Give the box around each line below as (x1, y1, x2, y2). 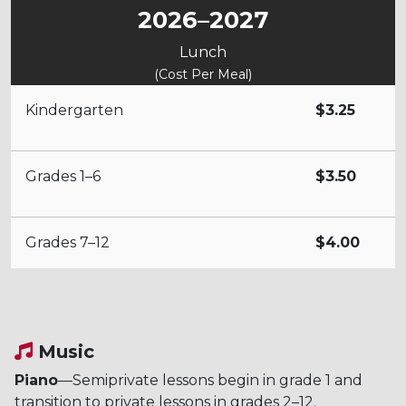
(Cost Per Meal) (154, 65, 252, 82)
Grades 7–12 (25, 233, 110, 251)
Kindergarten (25, 101, 123, 119)
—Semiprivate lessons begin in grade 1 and (58, 371, 362, 389)
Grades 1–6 (25, 167, 101, 185)
